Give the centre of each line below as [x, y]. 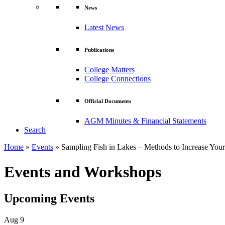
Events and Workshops [83, 172]
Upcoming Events [49, 199]
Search [35, 130]
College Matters [109, 70]
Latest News [104, 28]
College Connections [118, 79]
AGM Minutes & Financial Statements [145, 121]
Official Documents [108, 101]
